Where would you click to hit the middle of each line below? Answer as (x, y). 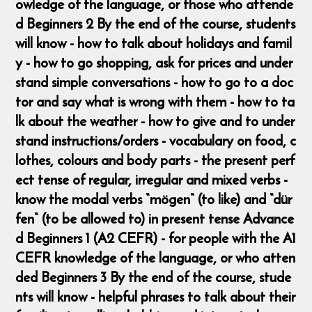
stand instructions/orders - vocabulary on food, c (156, 141)
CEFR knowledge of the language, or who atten (156, 258)
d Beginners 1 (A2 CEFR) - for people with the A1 (156, 238)
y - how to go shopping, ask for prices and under (154, 63)
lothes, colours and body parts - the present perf (155, 160)
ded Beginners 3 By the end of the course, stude (154, 277)
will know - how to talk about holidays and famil (154, 43)
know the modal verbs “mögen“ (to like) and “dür (154, 199)
